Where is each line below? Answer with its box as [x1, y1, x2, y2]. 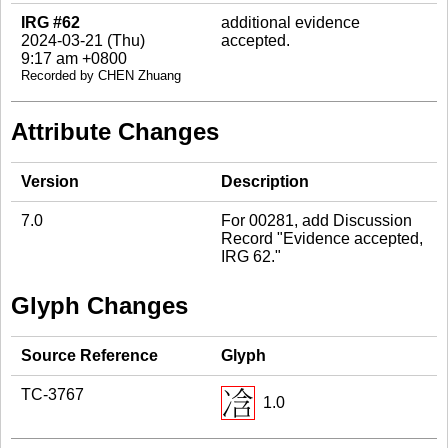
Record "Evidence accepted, [221, 229, 423, 247]
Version [21, 172, 79, 190]
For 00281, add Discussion [221, 211, 412, 229]
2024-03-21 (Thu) [21, 31, 145, 49]
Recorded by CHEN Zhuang [21, 67, 181, 83]
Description [221, 172, 309, 190]
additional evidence [221, 13, 360, 31]
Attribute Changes [11, 117, 219, 145]
